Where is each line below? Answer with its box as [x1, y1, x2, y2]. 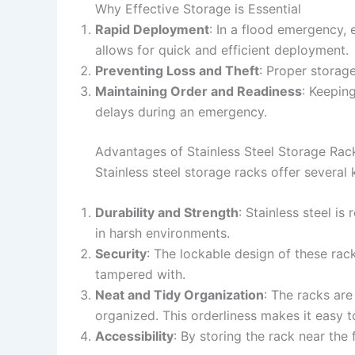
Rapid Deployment [95, 21, 209, 37]
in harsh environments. [95, 225, 230, 242]
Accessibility [95, 328, 174, 345]
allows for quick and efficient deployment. [95, 41, 349, 58]
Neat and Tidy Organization [95, 287, 264, 303]
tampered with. [95, 266, 185, 283]
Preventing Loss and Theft [95, 62, 259, 78]
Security [95, 246, 147, 262]
